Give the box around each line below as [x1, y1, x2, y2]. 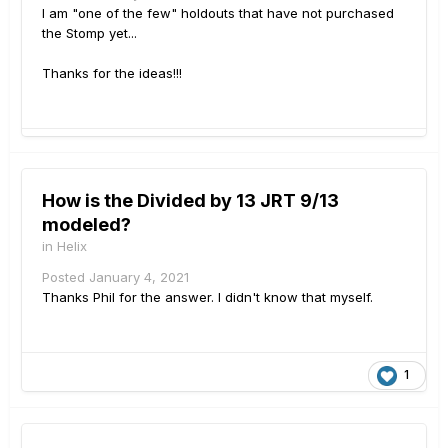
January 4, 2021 [89, 269, 189, 286]
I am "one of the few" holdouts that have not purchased [42, 5, 394, 22]
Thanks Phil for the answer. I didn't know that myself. [42, 289, 373, 306]
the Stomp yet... [42, 25, 137, 42]
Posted [42, 269, 89, 286]
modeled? [42, 214, 131, 236]
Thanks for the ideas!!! [42, 65, 186, 82]
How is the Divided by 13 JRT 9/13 [42, 190, 339, 212]
